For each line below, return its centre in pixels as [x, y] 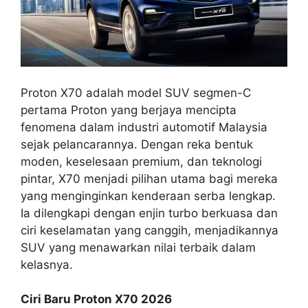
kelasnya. [47, 264]
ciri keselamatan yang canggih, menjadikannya [150, 230]
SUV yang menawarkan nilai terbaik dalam [138, 247]
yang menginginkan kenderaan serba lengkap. [148, 196]
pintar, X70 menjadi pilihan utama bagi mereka [149, 178]
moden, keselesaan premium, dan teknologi [141, 161]
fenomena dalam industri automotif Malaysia [144, 127]
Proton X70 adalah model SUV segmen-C [136, 92]
